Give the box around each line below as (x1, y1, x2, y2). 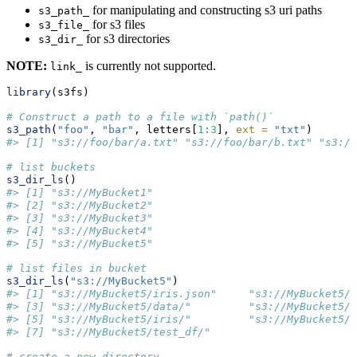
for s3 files (89, 18, 145, 32)
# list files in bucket (6, 262, 147, 275)
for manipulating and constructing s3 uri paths (89, 3, 322, 18)
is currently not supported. (82, 59, 216, 73)
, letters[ (134, 124, 198, 136)
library (6, 86, 51, 99)
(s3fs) (51, 86, 89, 99)
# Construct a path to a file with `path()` (6, 111, 274, 124)
